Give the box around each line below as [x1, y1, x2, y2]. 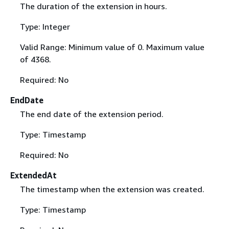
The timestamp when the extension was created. [19, 184, 204, 195]
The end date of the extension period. [19, 109, 164, 120]
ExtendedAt [10, 170, 57, 181]
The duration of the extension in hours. [19, 1, 167, 12]
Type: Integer [19, 21, 70, 32]
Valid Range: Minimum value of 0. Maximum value [19, 42, 204, 53]
